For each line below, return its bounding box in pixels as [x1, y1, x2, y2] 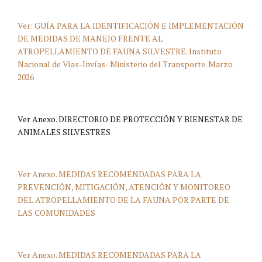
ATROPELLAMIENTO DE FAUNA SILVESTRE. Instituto [18, 45, 222, 57]
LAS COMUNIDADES [18, 206, 95, 218]
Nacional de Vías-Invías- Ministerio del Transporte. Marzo [18, 58, 233, 70]
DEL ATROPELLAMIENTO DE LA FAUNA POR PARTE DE [18, 194, 229, 205]
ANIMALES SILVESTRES [18, 126, 111, 137]
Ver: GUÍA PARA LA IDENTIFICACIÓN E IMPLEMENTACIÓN [18, 19, 244, 31]
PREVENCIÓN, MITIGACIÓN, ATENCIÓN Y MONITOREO [18, 181, 230, 192]
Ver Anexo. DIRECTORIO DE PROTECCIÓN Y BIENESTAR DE [18, 113, 243, 125]
